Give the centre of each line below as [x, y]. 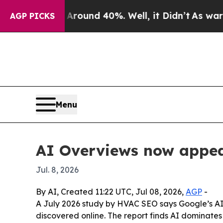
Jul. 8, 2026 [57, 170]
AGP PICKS [32, 16]
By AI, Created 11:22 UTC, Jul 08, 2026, [111, 192]
